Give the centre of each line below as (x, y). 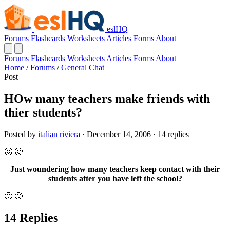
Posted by (21, 134)
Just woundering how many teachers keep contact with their (115, 169)
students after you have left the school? (115, 178)
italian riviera (59, 134)
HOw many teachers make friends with (107, 98)
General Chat (83, 68)
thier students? (43, 112)
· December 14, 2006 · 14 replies (135, 134)
